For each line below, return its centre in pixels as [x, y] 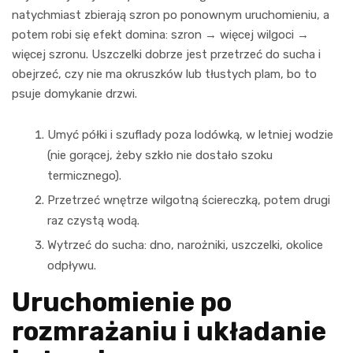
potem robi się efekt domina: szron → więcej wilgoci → [160, 34]
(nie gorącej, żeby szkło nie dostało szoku [160, 155]
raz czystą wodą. [93, 220]
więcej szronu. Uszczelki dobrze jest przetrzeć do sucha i [166, 54]
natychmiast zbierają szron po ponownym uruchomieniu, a [171, 15]
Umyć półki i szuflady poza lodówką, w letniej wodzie [190, 134]
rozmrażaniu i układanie [169, 331]
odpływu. [72, 265]
